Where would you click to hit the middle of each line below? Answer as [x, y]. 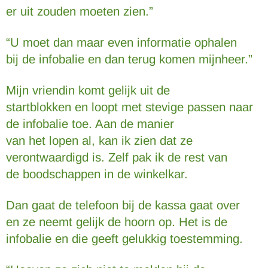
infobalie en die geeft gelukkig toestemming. [124, 239]
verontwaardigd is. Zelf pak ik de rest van [117, 157]
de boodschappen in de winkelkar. [97, 174]
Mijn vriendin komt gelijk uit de [88, 90]
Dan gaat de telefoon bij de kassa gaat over [123, 205]
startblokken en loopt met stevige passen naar [130, 107]
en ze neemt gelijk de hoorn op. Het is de [117, 222]
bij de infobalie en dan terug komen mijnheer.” [129, 59]
